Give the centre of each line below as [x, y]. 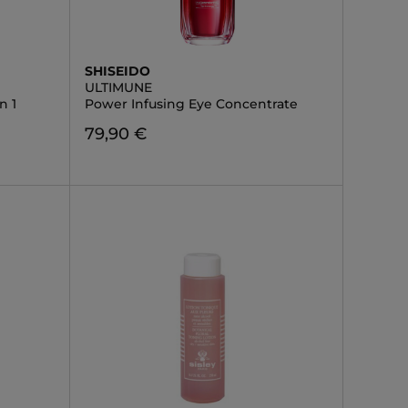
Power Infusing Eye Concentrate [191, 104]
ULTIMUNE [118, 87]
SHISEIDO [117, 71]
